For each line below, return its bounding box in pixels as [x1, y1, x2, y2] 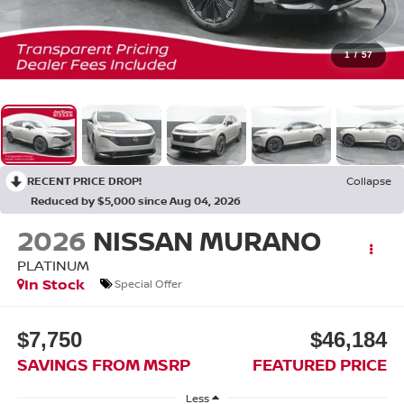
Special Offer [114, 276, 182, 292]
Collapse [346, 173, 391, 189]
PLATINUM [16, 254, 89, 275]
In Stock [23, 273, 85, 294]
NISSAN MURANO [92, 221, 321, 259]
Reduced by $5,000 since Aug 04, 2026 [31, 193, 241, 209]
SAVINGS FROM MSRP [16, 353, 190, 376]
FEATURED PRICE [252, 353, 388, 376]
